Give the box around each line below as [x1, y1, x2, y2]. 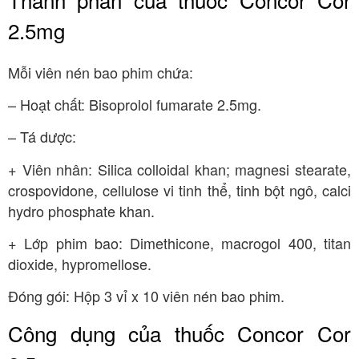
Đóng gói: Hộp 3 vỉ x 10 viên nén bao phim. [8, 285, 284, 307]
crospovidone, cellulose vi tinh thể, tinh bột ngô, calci [8, 179, 351, 200]
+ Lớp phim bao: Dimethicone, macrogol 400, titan [8, 232, 351, 254]
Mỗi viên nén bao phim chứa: [8, 61, 193, 83]
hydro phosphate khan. [8, 200, 155, 221]
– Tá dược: [8, 126, 76, 147]
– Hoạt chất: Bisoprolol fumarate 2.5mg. [8, 93, 261, 115]
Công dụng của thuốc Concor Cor [8, 317, 351, 348]
